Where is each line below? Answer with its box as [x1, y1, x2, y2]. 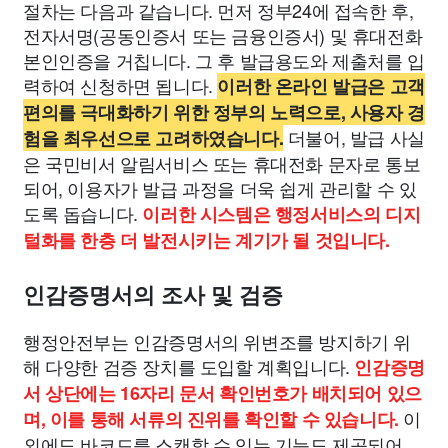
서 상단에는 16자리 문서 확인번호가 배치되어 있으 [23, 380, 422, 406]
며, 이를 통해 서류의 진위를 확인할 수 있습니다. [23, 406, 399, 432]
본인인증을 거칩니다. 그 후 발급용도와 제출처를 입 [23, 47, 425, 73]
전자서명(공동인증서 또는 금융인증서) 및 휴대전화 [23, 22, 423, 48]
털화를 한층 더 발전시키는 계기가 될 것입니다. [23, 227, 390, 253]
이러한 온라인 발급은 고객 [217, 73, 425, 99]
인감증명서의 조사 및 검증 [23, 283, 283, 308]
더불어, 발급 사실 [283, 124, 425, 150]
